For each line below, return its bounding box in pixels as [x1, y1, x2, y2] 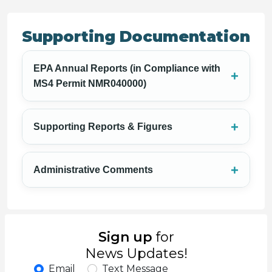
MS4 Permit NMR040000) [33, 78, 146, 89]
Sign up [98, 229, 152, 245]
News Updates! [84, 245, 188, 262]
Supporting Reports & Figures [33, 121, 172, 132]
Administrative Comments [33, 165, 153, 175]
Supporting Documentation [22, 27, 250, 46]
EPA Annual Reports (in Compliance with [33, 63, 220, 73]
